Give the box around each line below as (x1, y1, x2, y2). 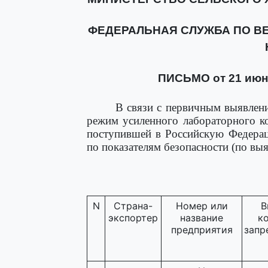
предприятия (170, 224, 233, 236)
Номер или (175, 200, 228, 212)
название (180, 212, 223, 224)
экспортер (108, 212, 158, 224)
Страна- (114, 200, 153, 212)
